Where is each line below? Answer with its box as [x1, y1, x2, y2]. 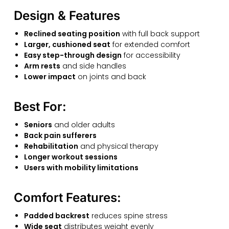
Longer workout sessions [24, 152, 118, 162]
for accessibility [121, 50, 180, 61]
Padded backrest [24, 210, 89, 221]
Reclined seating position [24, 29, 120, 39]
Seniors [24, 120, 52, 130]
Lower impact [24, 72, 76, 82]
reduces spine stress [89, 210, 168, 221]
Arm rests [24, 61, 60, 72]
